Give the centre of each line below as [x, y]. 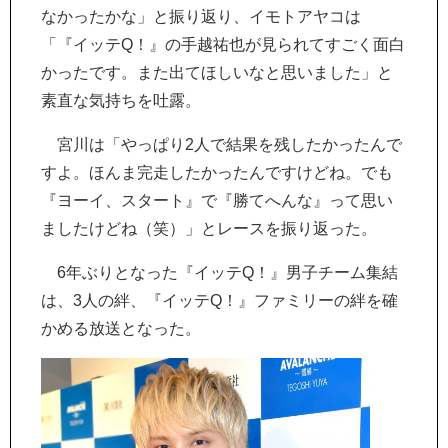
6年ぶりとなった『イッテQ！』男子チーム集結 [219, 272]
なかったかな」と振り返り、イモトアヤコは [201, 16]
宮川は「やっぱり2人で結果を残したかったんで [221, 144]
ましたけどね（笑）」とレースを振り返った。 [209, 228]
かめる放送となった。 [121, 328]
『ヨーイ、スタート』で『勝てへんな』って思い [217, 200]
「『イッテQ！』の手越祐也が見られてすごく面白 [223, 44]
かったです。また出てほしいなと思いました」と [217, 72]
